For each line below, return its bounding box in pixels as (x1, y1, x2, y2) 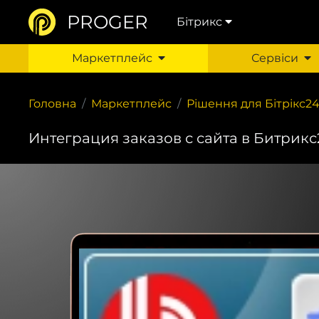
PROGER (67, 11, 148, 33)
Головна (28, 97, 76, 110)
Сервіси (251, 51, 298, 65)
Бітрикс (177, 15, 222, 28)
